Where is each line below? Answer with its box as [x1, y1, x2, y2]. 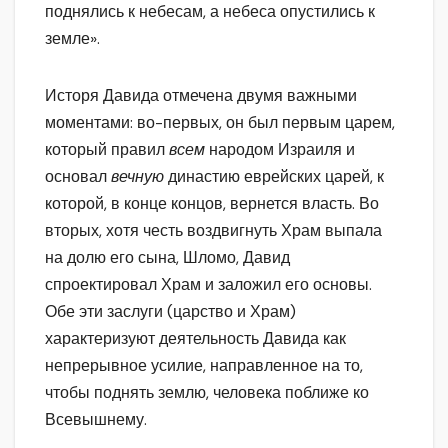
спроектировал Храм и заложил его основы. [45, 273, 372, 295]
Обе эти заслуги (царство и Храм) [45, 300, 296, 322]
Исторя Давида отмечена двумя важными [45, 84, 357, 106]
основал [45, 165, 111, 187]
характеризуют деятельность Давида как [45, 327, 346, 349]
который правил [45, 138, 169, 160]
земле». [45, 27, 100, 49]
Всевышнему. [45, 408, 147, 430]
